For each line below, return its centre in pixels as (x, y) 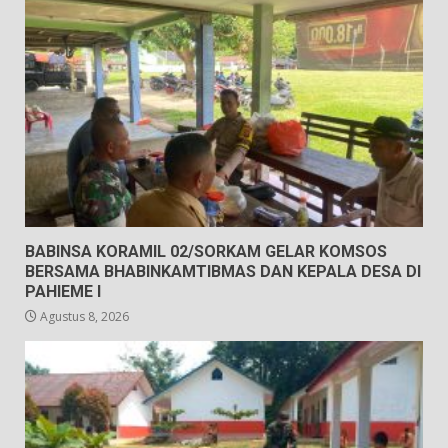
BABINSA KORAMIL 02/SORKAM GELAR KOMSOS (206, 252)
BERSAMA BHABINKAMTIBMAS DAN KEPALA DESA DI (223, 272)
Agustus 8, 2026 (83, 317)
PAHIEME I (63, 292)
